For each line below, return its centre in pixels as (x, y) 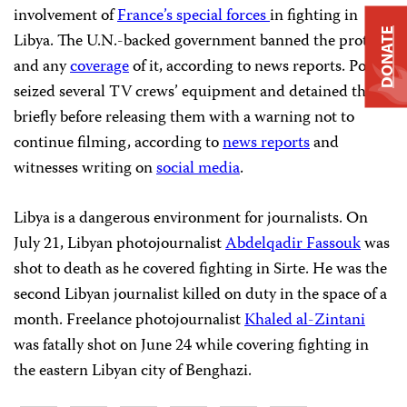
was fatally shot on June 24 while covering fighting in (191, 346)
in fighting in (314, 16)
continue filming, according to (118, 144)
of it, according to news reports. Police (259, 67)
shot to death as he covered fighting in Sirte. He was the (200, 270)
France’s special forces (194, 16)
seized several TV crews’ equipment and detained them (200, 93)
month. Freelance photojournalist (129, 321)
